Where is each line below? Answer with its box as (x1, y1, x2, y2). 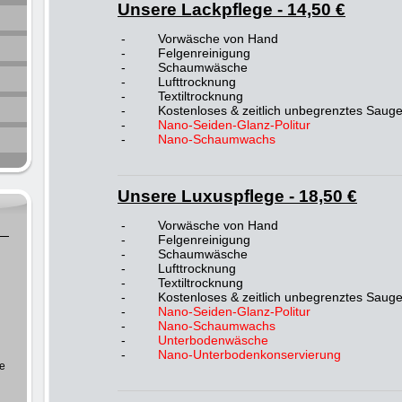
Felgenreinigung (154, 46, 250, 60)
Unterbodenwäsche (158, 333, 268, 347)
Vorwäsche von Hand (154, 31, 278, 46)
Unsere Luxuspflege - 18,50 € (118, 187, 357, 205)
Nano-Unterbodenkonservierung (158, 347, 341, 362)
